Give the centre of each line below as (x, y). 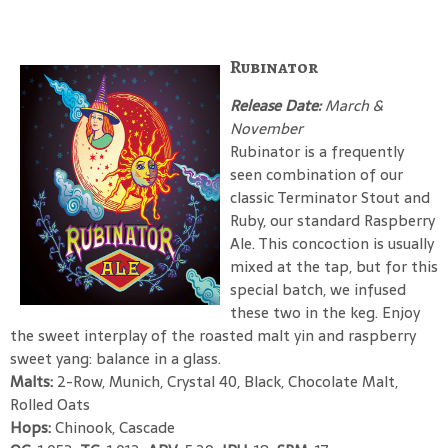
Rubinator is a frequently (317, 151)
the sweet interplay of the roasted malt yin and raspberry (213, 335)
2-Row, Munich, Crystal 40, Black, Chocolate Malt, (227, 381)
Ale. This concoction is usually (332, 243)
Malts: (33, 381)
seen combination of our (316, 174)
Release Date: (277, 105)
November (266, 128)
